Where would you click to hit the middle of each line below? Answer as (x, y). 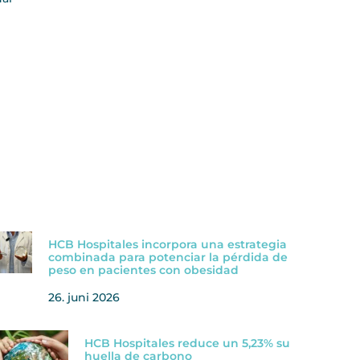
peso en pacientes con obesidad (144, 270)
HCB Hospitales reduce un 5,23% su (187, 343)
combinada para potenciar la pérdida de (168, 257)
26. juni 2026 (84, 297)
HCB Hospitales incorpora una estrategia (168, 244)
